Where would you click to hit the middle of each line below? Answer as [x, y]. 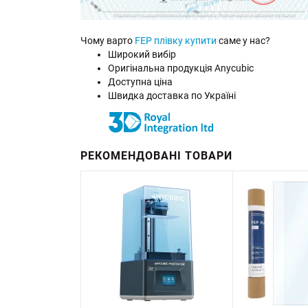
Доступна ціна [140, 81]
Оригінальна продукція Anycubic [181, 68]
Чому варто [108, 40]
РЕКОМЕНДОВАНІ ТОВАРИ [156, 155]
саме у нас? [243, 40]
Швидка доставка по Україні [172, 95]
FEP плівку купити [176, 40]
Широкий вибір [142, 54]
